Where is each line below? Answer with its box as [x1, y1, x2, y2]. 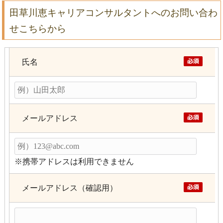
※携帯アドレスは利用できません [14, 157, 134, 166]
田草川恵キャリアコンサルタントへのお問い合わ [9, 7, 218, 18]
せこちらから [9, 23, 67, 34]
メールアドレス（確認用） [22, 183, 118, 192]
